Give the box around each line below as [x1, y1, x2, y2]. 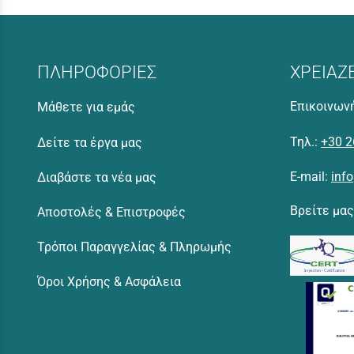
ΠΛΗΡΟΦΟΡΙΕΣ [37, 62, 156, 83]
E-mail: [290, 168, 331, 184]
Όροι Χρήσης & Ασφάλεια [37, 274, 181, 290]
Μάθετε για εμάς [37, 100, 135, 115]
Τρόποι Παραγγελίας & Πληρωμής [37, 239, 232, 255]
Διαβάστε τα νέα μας [37, 169, 156, 185]
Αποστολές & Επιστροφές [37, 204, 186, 220]
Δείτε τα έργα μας [37, 134, 142, 150]
